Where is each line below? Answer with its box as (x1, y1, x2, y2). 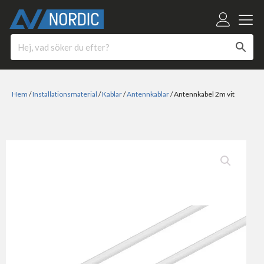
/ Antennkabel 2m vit (169, 90, 235, 99)
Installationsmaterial (32, 90, 97, 99)
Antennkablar (127, 90, 169, 99)
